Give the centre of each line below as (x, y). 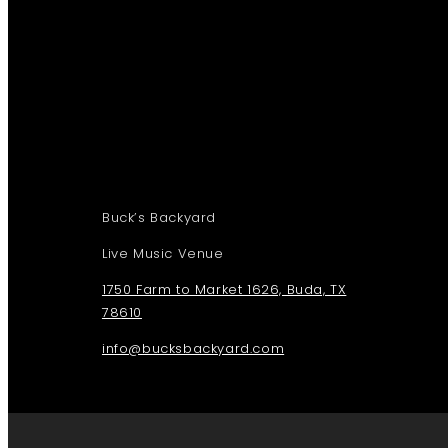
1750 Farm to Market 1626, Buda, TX (224, 289)
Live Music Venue (162, 253)
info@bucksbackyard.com (193, 348)
